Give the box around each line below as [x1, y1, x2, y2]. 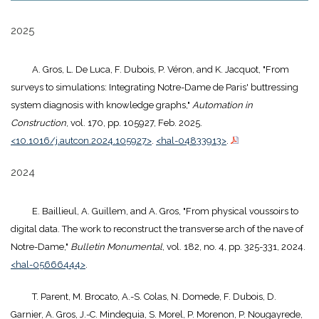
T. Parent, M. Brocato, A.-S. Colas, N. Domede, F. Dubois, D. [32, 291, 276, 303]
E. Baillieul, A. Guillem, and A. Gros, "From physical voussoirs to [32, 206, 298, 217]
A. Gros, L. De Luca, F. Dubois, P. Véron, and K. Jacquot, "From [32, 64, 289, 75]
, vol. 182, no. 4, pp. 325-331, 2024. [162, 241, 305, 253]
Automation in [192, 100, 253, 111]
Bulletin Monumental [70, 241, 162, 253]
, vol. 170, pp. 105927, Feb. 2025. [66, 117, 202, 129]
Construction [11, 117, 66, 129]
